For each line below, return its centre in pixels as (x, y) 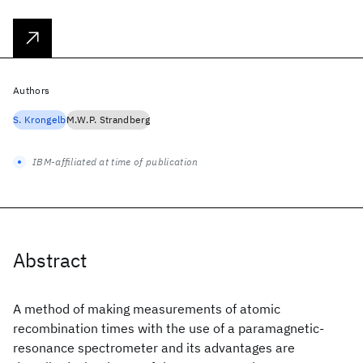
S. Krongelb (40, 120)
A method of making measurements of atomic (147, 309)
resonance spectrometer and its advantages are (154, 348)
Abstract (50, 260)
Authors (32, 90)
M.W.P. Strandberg (108, 120)
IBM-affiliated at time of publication (115, 162)
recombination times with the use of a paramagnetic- (169, 328)
